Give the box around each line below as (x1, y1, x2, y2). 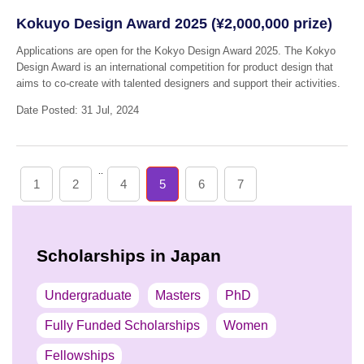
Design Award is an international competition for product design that (15, 61, 333, 74)
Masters (155, 288, 201, 302)
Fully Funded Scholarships (44, 318, 200, 332)
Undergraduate (44, 288, 132, 302)
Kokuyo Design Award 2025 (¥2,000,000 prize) (15, 15, 332, 32)
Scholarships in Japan (37, 246, 221, 266)
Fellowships (44, 348, 115, 362)
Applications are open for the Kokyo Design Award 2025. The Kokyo (15, 45, 336, 58)
